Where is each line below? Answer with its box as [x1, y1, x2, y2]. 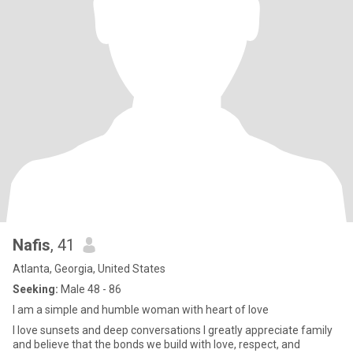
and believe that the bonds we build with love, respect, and [13, 338, 300, 351]
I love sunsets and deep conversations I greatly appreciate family [13, 324, 333, 336]
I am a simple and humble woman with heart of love [13, 303, 269, 316]
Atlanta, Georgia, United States [13, 262, 165, 275]
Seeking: [13, 283, 58, 295]
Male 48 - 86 [58, 283, 121, 295]
